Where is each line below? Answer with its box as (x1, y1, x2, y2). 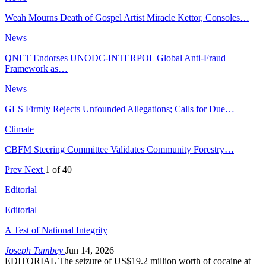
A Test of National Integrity (5, 224, 107, 235)
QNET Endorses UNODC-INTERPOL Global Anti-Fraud (5, 52, 226, 63)
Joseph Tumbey (5, 245, 65, 255)
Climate (5, 123, 34, 134)
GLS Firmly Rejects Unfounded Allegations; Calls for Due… (5, 103, 235, 114)
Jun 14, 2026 (65, 245, 114, 255)
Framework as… (5, 63, 68, 74)
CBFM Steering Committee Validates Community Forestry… (5, 144, 234, 154)
